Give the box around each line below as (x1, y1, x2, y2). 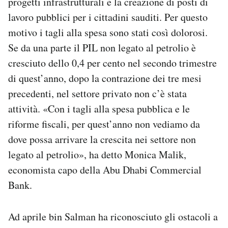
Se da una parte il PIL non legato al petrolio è (8, 40, 196, 54)
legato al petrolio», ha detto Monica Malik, (8, 147, 186, 161)
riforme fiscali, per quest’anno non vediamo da (8, 117, 200, 131)
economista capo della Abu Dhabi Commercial (8, 162, 202, 177)
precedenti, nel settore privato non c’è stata (8, 86, 187, 100)
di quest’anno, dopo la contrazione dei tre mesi (8, 71, 202, 85)
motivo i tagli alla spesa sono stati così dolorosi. (8, 25, 208, 39)
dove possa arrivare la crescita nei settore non (8, 132, 196, 146)
